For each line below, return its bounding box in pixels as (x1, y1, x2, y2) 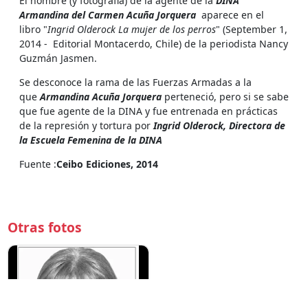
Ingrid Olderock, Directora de (153, 118, 285, 132)
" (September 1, (216, 22, 287, 36)
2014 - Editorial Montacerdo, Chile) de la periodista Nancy (19, 36, 288, 50)
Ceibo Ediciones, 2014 (56, 157, 158, 170)
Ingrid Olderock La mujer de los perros (47, 22, 216, 36)
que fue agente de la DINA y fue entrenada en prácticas (19, 104, 278, 118)
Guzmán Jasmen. (19, 51, 97, 65)
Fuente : (19, 157, 56, 170)
